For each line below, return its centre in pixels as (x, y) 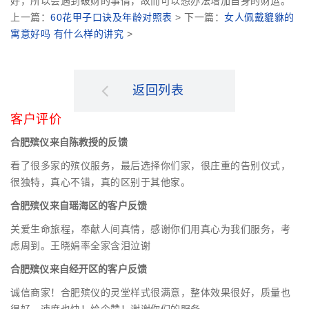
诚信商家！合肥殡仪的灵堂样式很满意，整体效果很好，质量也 (150, 293)
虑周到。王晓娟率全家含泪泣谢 (80, 246)
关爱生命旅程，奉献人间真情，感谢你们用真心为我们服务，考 (150, 229)
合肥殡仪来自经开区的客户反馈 (79, 269)
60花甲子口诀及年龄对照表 (111, 18)
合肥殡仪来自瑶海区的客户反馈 (79, 206)
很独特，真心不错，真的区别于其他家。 (100, 182)
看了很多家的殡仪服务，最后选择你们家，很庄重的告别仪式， (150, 166)
